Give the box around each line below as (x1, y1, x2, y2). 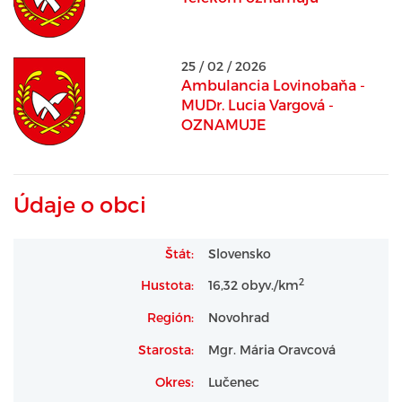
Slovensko (208, 246, 271, 261)
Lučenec (208, 374, 259, 389)
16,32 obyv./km (208, 277, 299, 293)
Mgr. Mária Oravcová (208, 342, 336, 357)
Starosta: (138, 342, 194, 357)
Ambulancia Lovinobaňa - (180, 76, 365, 93)
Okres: (155, 374, 194, 389)
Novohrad (208, 310, 270, 325)
